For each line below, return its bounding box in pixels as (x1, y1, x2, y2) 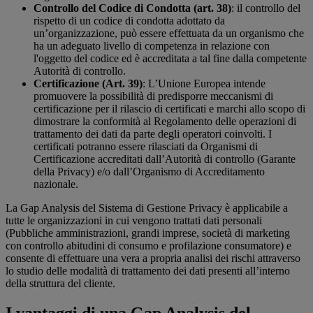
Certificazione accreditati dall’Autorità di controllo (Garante (34, 153, 296, 166)
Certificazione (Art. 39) (34, 78, 143, 90)
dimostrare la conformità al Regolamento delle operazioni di (34, 115, 296, 128)
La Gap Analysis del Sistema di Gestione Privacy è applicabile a (6, 202, 288, 214)
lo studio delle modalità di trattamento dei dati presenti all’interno (6, 265, 290, 277)
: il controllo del (231, 2, 300, 15)
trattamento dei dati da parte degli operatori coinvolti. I (34, 128, 272, 140)
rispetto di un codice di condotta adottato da (34, 15, 225, 27)
